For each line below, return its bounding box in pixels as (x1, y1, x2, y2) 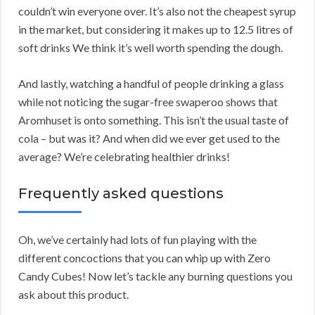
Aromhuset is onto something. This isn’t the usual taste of (18, 112, 289, 127)
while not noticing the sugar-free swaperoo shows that (18, 94, 278, 108)
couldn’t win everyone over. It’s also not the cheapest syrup (18, 4, 296, 18)
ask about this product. (18, 287, 129, 301)
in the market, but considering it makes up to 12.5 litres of (18, 22, 293, 36)
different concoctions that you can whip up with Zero (18, 250, 271, 264)
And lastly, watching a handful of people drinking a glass (18, 76, 284, 90)
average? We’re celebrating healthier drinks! (18, 149, 230, 163)
